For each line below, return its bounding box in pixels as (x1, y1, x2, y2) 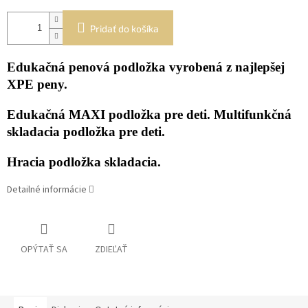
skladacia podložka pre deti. (7, 124, 165, 140)
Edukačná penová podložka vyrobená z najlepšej (7, 60, 285, 75)
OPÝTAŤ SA (21, 243, 67, 257)
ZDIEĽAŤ (95, 243, 128, 257)
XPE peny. (7, 77, 67, 92)
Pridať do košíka (90, 23, 159, 35)
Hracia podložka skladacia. (7, 155, 161, 170)
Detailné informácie (7, 183, 87, 197)
